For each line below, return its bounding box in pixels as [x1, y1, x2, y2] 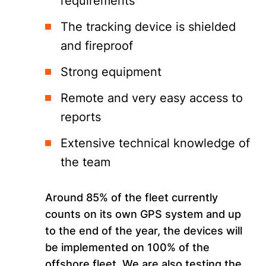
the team [61, 155, 111, 170]
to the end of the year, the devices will [45, 224, 243, 237]
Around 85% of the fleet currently [45, 191, 218, 204]
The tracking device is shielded [61, 20, 236, 34]
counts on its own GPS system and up [45, 208, 242, 221]
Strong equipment [61, 65, 162, 80]
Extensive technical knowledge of [61, 136, 251, 151]
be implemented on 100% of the [45, 241, 210, 254]
